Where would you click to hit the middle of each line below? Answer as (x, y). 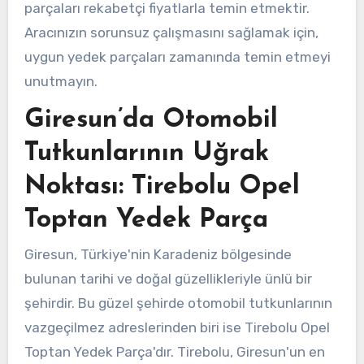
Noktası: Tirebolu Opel (162, 186)
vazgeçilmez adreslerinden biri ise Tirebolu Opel (177, 328)
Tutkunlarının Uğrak (146, 153)
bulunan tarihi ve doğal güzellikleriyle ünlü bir (168, 279)
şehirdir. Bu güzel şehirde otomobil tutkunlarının (178, 303)
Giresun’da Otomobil (151, 120)
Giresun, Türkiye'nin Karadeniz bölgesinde (158, 255)
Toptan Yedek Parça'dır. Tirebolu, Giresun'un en (174, 352)
